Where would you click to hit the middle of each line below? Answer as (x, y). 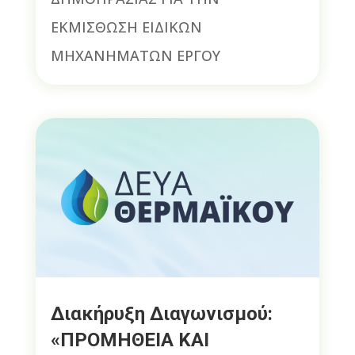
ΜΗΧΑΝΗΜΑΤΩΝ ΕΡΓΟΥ (135, 56)
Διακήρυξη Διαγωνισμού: (161, 314)
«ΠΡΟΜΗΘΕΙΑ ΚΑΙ (130, 340)
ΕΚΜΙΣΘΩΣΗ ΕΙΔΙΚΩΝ (126, 27)
